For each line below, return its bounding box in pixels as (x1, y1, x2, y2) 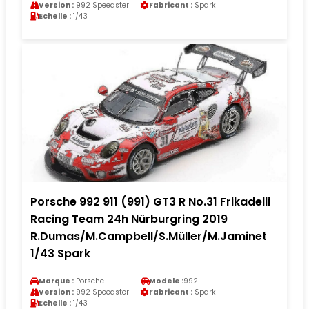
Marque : (39, 275, 74, 286)
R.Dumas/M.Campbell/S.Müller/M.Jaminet (30, 228, 267, 244)
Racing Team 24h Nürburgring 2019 (30, 210, 228, 227)
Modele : (149, 275, 183, 286)
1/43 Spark (30, 245, 90, 261)
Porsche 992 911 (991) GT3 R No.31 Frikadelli (30, 193, 270, 210)
